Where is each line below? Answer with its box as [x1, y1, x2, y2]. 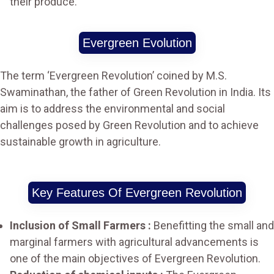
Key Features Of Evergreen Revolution [32, 186, 242, 199]
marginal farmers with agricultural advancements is [10, 235, 259, 248]
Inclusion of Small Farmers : [10, 219, 154, 232]
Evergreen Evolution [82, 36, 192, 50]
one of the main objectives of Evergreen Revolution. [10, 252, 261, 265]
